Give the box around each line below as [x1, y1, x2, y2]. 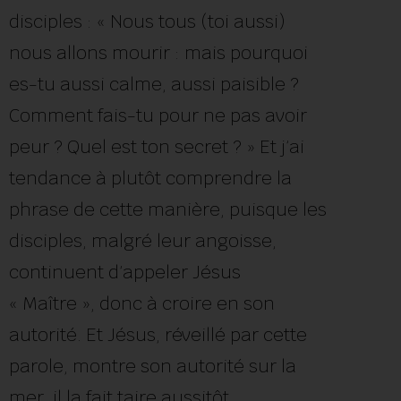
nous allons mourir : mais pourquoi [9, 40, 308, 64]
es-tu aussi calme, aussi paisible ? [9, 72, 299, 96]
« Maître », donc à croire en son [9, 291, 275, 315]
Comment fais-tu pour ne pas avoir [9, 103, 307, 127]
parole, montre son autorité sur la [9, 354, 296, 378]
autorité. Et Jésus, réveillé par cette [9, 322, 307, 346]
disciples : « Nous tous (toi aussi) [9, 9, 286, 33]
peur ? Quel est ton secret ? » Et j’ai [9, 134, 304, 158]
